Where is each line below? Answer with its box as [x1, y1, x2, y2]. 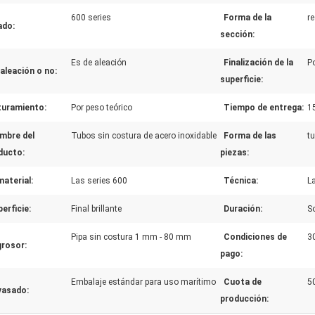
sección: [220, 30, 255, 39]
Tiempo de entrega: [224, 103, 304, 112]
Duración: [224, 204, 262, 214]
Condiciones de [224, 232, 287, 242]
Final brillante [71, 204, 122, 214]
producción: [220, 294, 269, 304]
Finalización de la [224, 58, 293, 67]
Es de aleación [71, 58, 127, 67]
